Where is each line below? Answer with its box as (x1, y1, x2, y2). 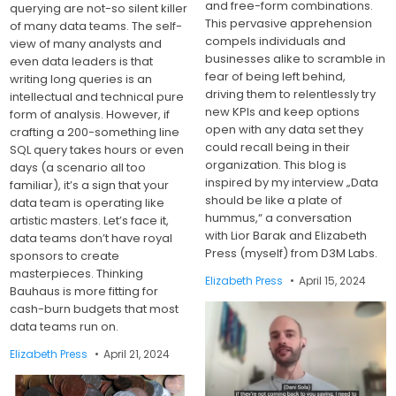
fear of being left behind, (205, 67, 346, 85)
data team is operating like (10, 194, 165, 211)
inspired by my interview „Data (205, 173, 379, 191)
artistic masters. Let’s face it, (10, 211, 170, 229)
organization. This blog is (205, 156, 347, 173)
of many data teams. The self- (10, 17, 183, 34)
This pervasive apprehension (205, 14, 373, 32)
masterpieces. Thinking (10, 264, 144, 282)
